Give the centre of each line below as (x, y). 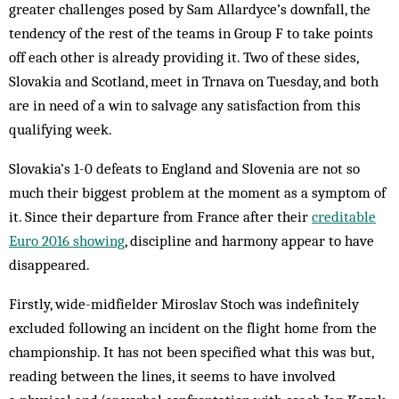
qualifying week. (61, 130)
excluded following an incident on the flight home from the (193, 328)
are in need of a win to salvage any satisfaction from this (185, 106)
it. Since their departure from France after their (160, 217)
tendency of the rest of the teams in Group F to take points (191, 33)
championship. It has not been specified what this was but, (191, 352)
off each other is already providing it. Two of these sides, (183, 57)
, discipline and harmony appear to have (249, 241)
